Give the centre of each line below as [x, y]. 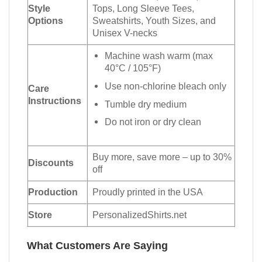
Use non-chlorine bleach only [166, 86]
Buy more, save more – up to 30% [162, 157]
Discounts [51, 163]
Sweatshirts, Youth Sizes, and [154, 21]
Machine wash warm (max [159, 56]
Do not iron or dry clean [153, 122]
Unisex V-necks [125, 33]
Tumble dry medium [146, 104]
